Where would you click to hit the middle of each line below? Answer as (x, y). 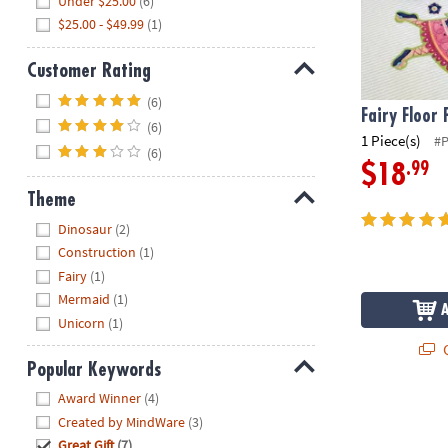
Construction (97, 252)
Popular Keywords (93, 369)
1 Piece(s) (391, 140)
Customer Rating (88, 71)
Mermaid (84, 299)
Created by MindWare (122, 421)
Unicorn (82, 322)
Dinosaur (85, 228)
